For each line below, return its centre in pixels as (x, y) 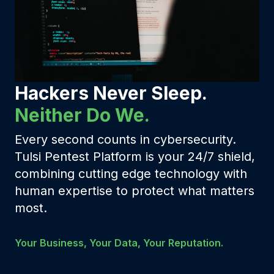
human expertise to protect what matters (135, 191)
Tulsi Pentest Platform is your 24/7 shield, (135, 156)
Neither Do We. (82, 115)
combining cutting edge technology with (131, 173)
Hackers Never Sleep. (111, 93)
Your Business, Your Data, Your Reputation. (119, 243)
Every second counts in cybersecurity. (125, 139)
